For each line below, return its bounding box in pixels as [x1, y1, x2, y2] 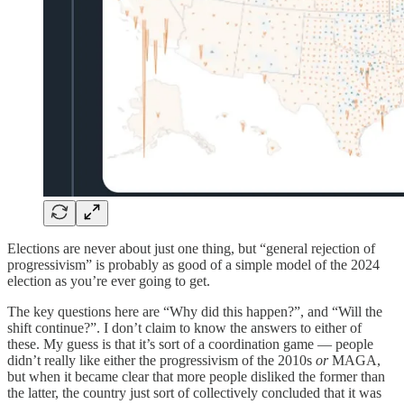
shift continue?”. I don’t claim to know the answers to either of [7, 319, 362, 335]
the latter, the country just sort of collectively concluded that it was [7, 384, 381, 400]
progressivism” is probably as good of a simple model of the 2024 [7, 256, 380, 272]
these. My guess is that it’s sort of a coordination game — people [7, 335, 373, 352]
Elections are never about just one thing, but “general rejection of [7, 240, 375, 256]
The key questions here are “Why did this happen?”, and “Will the [7, 303, 382, 319]
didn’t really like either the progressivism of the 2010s [7, 352, 316, 368]
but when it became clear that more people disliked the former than [7, 368, 385, 384]
